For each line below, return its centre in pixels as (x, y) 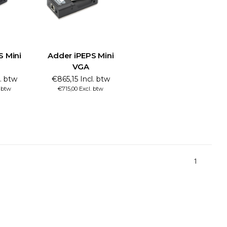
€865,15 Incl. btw (81, 79)
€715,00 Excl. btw (81, 89)
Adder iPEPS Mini (81, 56)
